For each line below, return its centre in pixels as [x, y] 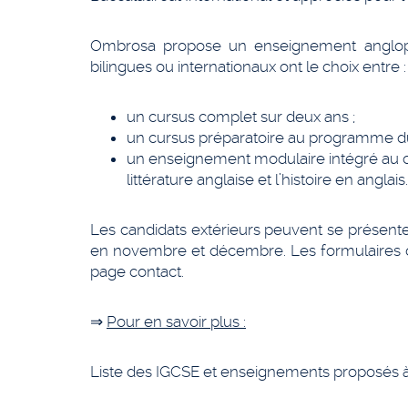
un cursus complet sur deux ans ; [241, 117]
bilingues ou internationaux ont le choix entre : [248, 66]
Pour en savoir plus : [176, 321]
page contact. [137, 271]
